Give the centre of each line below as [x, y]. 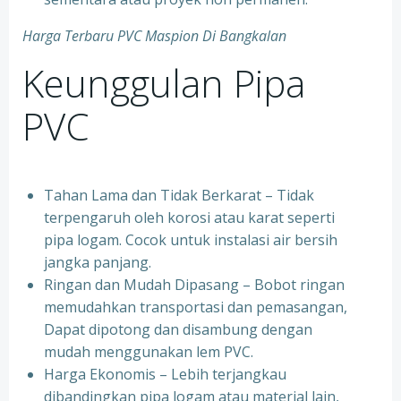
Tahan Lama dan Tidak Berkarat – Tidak [179, 195]
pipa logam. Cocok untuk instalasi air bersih [191, 240]
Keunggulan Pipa [164, 83]
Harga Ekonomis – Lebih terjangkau [165, 374]
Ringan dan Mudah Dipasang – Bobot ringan [194, 285]
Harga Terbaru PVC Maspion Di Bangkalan [154, 36]
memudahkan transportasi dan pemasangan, [196, 307]
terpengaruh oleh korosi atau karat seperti [189, 218]
